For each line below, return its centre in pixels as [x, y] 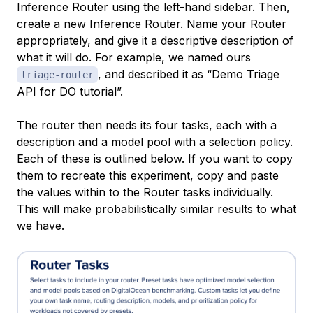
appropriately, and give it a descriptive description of [155, 41]
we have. [41, 226]
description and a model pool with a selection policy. [155, 142]
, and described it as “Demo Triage [189, 74]
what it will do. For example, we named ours [134, 58]
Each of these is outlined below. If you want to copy [155, 159]
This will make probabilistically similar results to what [156, 209]
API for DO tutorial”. [70, 92]
